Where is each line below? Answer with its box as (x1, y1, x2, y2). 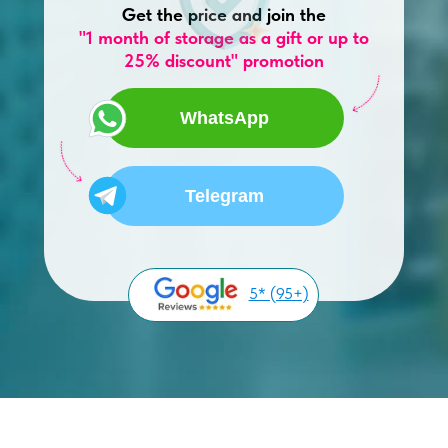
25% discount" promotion (124, 50, 324, 71)
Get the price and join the (122, 4, 326, 25)
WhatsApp (179, 107, 269, 128)
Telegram (184, 185, 264, 206)
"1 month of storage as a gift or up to (79, 27, 369, 48)
